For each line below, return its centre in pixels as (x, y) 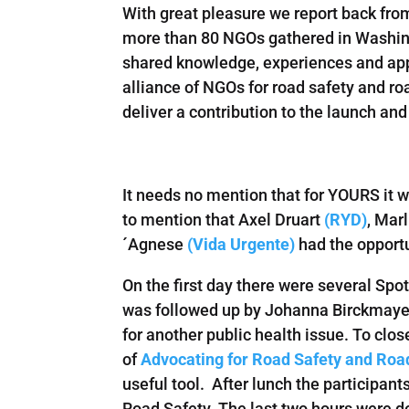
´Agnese (153, 245)
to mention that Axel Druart (224, 220)
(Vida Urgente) (241, 245)
